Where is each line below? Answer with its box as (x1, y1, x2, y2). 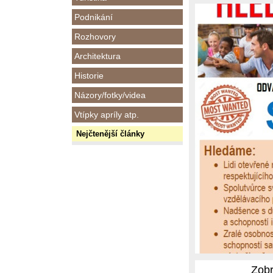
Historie (74, 71, 104, 80)
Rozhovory (74, 32, 116, 41)
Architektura (74, 51, 121, 61)
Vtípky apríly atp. (74, 110, 139, 119)
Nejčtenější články (76, 129, 144, 138)
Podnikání (74, 12, 113, 22)
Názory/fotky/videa (74, 90, 146, 100)
